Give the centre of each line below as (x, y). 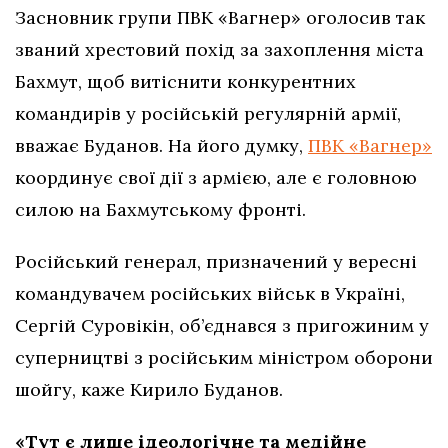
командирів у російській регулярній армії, (208, 114)
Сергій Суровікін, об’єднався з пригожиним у (222, 326)
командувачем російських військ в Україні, (210, 294)
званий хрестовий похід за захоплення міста (219, 50)
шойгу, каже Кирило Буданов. (149, 390)
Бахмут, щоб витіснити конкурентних (185, 82)
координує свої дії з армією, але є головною (216, 178)
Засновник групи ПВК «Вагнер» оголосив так (220, 18)
